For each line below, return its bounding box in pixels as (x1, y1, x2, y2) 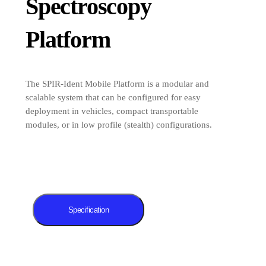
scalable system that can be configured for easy (26, 93, 201, 102)
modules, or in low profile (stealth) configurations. (26, 120, 212, 129)
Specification (68, 205, 109, 214)
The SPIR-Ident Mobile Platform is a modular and (26, 79, 209, 88)
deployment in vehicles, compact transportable (26, 106, 198, 116)
